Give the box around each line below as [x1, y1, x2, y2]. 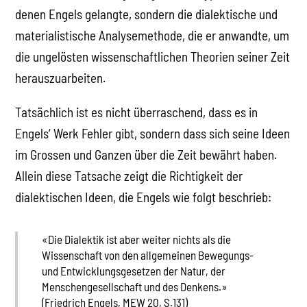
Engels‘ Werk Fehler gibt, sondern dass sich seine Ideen [15, 125, 291, 142]
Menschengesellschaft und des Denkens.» [41, 279, 228, 293]
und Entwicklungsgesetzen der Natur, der [41, 263, 225, 278]
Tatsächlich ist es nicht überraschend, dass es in [15, 104, 258, 121]
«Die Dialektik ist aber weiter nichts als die [41, 232, 231, 246]
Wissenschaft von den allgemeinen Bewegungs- [41, 247, 254, 262]
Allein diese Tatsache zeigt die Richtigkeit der [15, 168, 243, 184]
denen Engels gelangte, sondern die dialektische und [15, 6, 278, 23]
